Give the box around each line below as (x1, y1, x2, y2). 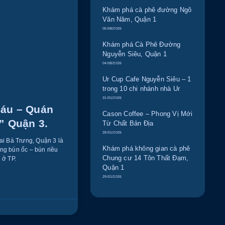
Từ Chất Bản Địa (102, 119, 154, 127)
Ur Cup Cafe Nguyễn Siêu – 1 (102, 75, 191, 83)
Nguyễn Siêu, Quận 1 (102, 50, 167, 58)
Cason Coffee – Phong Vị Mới (102, 109, 193, 118)
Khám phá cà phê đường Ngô (102, 6, 192, 14)
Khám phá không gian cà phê (102, 144, 190, 152)
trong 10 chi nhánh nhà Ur (102, 84, 180, 92)
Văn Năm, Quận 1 (102, 15, 157, 23)
